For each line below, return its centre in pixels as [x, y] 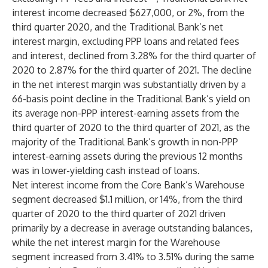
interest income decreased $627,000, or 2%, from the [128, 13]
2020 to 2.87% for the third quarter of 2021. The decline [132, 70]
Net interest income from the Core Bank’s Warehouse [128, 185]
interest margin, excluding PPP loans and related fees [126, 41]
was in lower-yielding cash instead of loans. [106, 170]
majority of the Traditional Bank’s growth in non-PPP [125, 142]
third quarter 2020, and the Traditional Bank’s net [118, 27]
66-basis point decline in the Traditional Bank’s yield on [131, 99]
